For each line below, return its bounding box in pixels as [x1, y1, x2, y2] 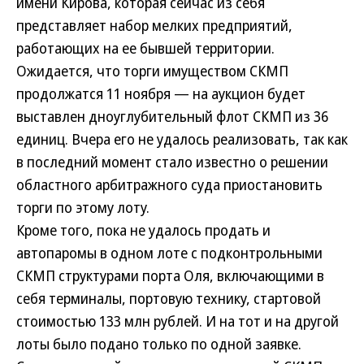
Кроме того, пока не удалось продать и [16, 220, 271, 240]
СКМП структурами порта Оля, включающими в [16, 266, 324, 285]
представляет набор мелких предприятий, [16, 15, 292, 35]
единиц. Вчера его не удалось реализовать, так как [16, 129, 348, 149]
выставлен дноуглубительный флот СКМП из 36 [16, 106, 328, 126]
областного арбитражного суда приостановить [16, 175, 323, 194]
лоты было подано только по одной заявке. [16, 334, 301, 353]
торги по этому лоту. [16, 197, 149, 217]
